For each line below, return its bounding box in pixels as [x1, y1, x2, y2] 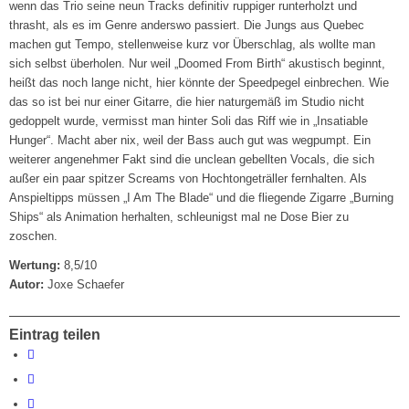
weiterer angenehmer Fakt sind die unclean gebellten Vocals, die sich [9, 152, 375, 167]
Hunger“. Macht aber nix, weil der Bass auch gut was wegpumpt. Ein [9, 133, 372, 148]
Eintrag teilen [9, 327, 101, 343]
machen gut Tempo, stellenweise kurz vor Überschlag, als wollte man [9, 37, 376, 52]
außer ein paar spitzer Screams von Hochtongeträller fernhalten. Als [9, 172, 368, 186]
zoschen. [9, 229, 58, 244]
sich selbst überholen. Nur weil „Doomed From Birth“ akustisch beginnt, [9, 57, 386, 71]
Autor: [9, 278, 45, 292]
